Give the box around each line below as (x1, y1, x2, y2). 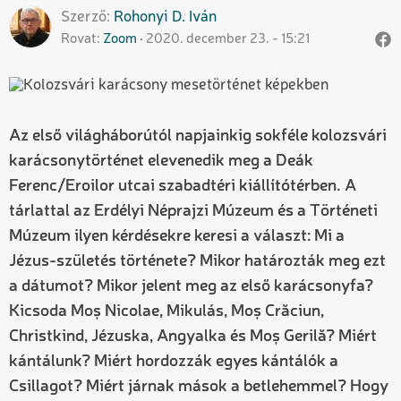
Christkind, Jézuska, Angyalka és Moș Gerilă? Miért (9, 328, 377, 345)
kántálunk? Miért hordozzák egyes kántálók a (9, 353, 338, 370)
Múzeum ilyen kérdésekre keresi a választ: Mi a (9, 227, 345, 244)
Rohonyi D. (114, 9, 185, 25)
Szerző (61, 9, 107, 25)
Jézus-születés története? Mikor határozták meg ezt (9, 252, 386, 269)
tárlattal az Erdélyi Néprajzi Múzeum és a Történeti (9, 202, 378, 219)
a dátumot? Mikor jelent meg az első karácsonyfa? (9, 277, 373, 294)
